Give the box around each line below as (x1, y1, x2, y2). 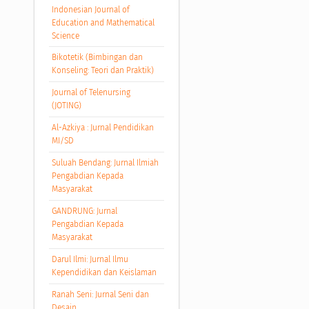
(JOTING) (51, 101, 81, 111)
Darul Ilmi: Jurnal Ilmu (51, 255, 128, 265)
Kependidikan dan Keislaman (51, 268, 157, 278)
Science (51, 30, 79, 41)
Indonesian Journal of (51, 4, 130, 14)
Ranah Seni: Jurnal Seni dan (51, 290, 149, 300)
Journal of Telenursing (51, 88, 130, 98)
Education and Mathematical (51, 17, 154, 28)
